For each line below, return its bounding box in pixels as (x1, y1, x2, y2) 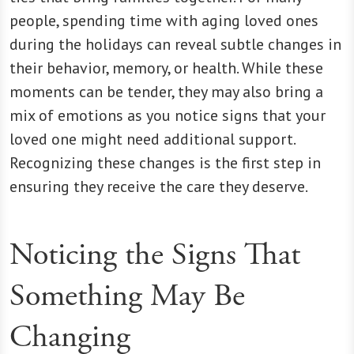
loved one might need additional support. (9, 128, 295, 149)
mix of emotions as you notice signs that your (9, 104, 326, 126)
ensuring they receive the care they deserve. (9, 175, 308, 197)
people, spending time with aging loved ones (9, 9, 318, 31)
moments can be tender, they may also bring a (9, 81, 323, 102)
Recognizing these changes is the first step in (9, 152, 321, 173)
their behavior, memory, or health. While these (9, 57, 323, 78)
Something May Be (9, 275, 245, 316)
